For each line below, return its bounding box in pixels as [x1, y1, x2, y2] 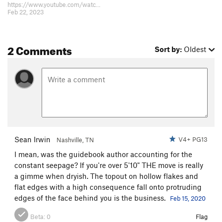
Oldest [184, 45, 207, 54]
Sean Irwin [14, 134, 51, 144]
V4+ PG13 [175, 135, 208, 143]
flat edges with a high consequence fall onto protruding [14, 182, 202, 191]
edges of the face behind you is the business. [14, 193, 167, 202]
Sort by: [155, 45, 182, 54]
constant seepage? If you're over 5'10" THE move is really [14, 160, 203, 169]
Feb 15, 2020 [170, 194, 206, 202]
